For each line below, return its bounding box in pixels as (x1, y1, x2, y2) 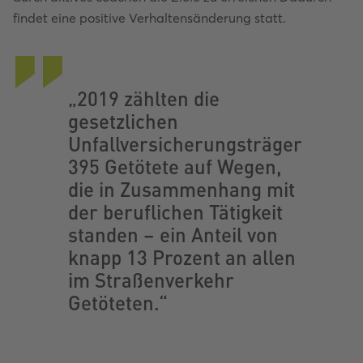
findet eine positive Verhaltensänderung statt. (13, 9, 286, 26)
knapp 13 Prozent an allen (68, 242, 296, 271)
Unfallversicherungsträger (68, 129, 302, 157)
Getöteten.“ (68, 288, 168, 316)
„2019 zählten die (68, 83, 220, 112)
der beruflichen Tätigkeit (68, 197, 283, 225)
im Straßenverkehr (68, 265, 234, 293)
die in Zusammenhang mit (68, 174, 295, 203)
